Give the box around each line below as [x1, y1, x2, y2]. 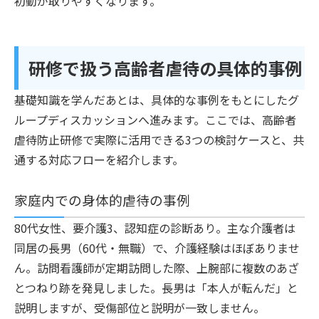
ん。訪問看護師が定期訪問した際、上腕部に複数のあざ [14, 258, 299, 276]
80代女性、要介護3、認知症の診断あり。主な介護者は [14, 219, 296, 236]
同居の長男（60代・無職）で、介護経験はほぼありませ [14, 239, 300, 256]
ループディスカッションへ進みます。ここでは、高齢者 [14, 110, 296, 128]
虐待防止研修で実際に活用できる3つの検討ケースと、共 [14, 130, 304, 148]
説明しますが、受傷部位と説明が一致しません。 [14, 298, 265, 316]
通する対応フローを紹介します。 [14, 150, 184, 168]
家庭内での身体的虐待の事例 [14, 189, 190, 209]
